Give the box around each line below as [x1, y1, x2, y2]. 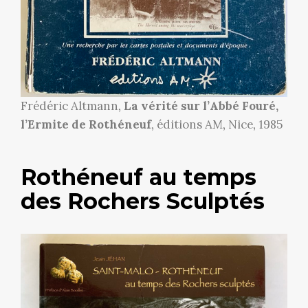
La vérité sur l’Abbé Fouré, [124, 98, 278, 113]
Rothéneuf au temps [21, 163, 256, 190]
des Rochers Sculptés [21, 187, 265, 214]
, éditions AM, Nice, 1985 [151, 116, 283, 132]
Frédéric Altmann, [21, 98, 124, 113]
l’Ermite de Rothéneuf [21, 116, 151, 132]
